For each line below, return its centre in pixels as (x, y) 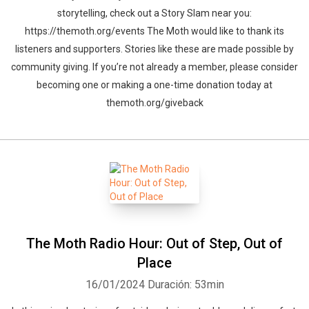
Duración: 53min (186, 285)
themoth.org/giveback (154, 103)
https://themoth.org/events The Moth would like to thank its (154, 31)
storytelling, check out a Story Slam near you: (154, 13)
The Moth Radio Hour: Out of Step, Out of (154, 243)
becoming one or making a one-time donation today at (154, 85)
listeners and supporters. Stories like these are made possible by (154, 49)
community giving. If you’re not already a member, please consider (154, 67)
